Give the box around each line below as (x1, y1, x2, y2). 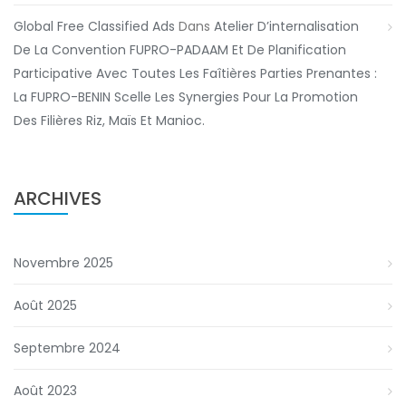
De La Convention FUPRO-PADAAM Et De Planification (14, 41, 346, 60)
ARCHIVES (14, 186, 101, 212)
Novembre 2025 (14, 254, 113, 273)
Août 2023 (14, 382, 77, 401)
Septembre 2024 (14, 339, 121, 358)
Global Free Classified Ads (14, 17, 175, 36)
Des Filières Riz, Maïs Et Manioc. (14, 111, 205, 130)
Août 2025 (14, 296, 77, 315)
